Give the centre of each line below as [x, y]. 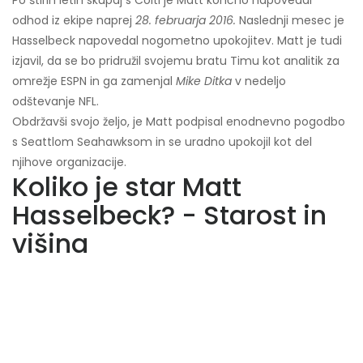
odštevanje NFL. [56, 102]
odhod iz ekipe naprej [74, 21]
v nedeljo [259, 81]
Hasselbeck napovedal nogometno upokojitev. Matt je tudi [177, 41]
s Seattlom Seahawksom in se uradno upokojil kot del [162, 142]
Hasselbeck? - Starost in [169, 216]
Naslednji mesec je [290, 21]
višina [50, 244]
